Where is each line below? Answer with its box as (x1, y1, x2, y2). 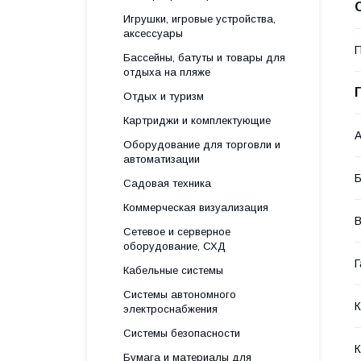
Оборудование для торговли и (123, 139, 280, 151)
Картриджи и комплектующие (123, 114, 271, 127)
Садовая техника (123, 177, 211, 189)
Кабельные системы (123, 264, 223, 276)
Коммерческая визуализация (123, 201, 268, 214)
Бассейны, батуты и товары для (123, 52, 285, 64)
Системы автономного (123, 288, 236, 301)
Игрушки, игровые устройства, (123, 13, 276, 25)
